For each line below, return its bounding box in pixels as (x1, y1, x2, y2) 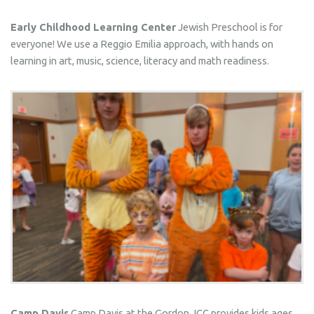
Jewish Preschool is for (175, 21, 282, 34)
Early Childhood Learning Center (10, 21, 176, 34)
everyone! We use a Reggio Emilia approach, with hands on (10, 38, 273, 50)
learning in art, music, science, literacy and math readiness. (10, 55, 269, 67)
